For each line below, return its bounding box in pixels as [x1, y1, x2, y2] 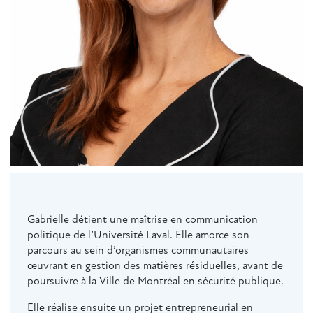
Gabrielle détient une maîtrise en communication [27, 212, 258, 226]
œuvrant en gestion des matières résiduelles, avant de [27, 258, 283, 272]
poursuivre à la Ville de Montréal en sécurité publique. [27, 273, 284, 288]
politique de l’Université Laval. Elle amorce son [27, 227, 249, 242]
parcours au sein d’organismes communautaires [27, 242, 249, 257]
